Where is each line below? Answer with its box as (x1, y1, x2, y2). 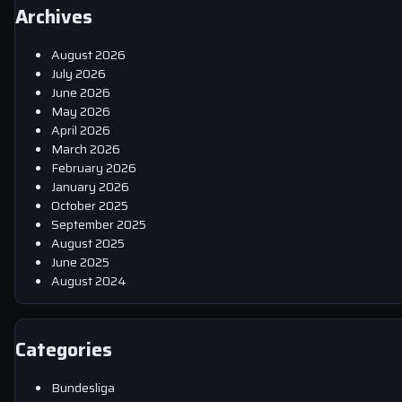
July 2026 (51, 64, 106, 84)
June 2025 (51, 252, 109, 273)
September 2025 (51, 214, 146, 235)
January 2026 (51, 177, 129, 197)
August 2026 (51, 45, 126, 66)
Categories (15, 334, 112, 364)
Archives (15, 2, 92, 32)
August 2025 (51, 233, 125, 254)
